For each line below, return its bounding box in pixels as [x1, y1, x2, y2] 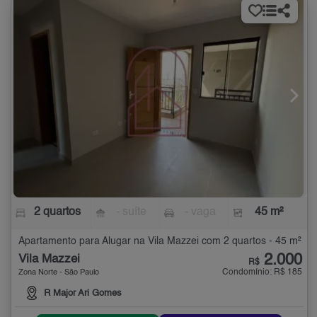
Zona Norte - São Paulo [18, 268, 99, 277]
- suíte [116, 206, 147, 218]
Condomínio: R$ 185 [222, 267, 302, 277]
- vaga [184, 206, 216, 218]
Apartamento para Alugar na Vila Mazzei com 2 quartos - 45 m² [18, 236, 301, 246]
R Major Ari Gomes [44, 288, 122, 298]
